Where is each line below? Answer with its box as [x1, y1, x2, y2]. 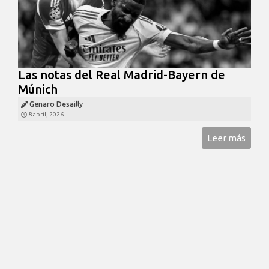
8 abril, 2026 [28, 111, 64, 118]
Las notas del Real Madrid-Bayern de [18, 68, 225, 82]
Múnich [18, 82, 58, 97]
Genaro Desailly [29, 100, 83, 109]
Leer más [207, 133, 246, 144]
